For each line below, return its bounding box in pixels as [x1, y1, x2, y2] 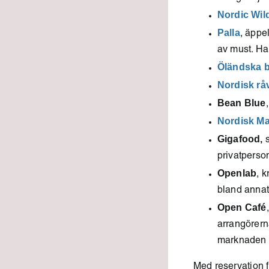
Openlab [217, 168, 257, 178]
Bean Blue [217, 98, 266, 108]
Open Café [217, 202, 267, 213]
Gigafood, [217, 134, 263, 144]
